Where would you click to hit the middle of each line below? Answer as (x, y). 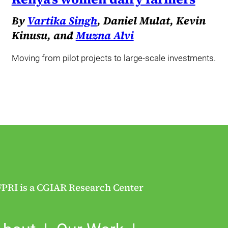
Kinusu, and (44, 36)
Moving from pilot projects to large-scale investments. (113, 58)
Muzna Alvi (105, 36)
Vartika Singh (62, 21)
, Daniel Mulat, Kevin (151, 21)
